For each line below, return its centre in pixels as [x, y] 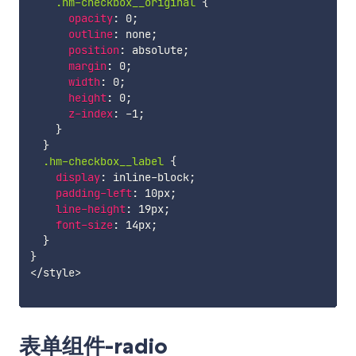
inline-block [147, 177]
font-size [84, 224]
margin [87, 66]
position [93, 50]
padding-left [93, 193]
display [77, 177]
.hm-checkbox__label [106, 161]
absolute [154, 50]
